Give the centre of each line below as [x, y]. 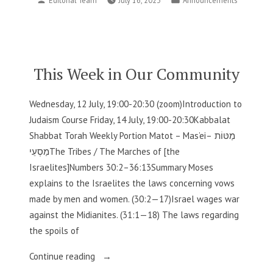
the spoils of [54, 230]
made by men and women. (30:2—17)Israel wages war [134, 199]
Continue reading [63, 256]
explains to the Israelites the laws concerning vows [132, 183]
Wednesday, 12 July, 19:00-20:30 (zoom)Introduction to [136, 104]
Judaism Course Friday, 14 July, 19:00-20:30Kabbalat [130, 119]
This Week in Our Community [136, 74]
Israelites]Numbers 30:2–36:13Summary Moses [121, 167]
